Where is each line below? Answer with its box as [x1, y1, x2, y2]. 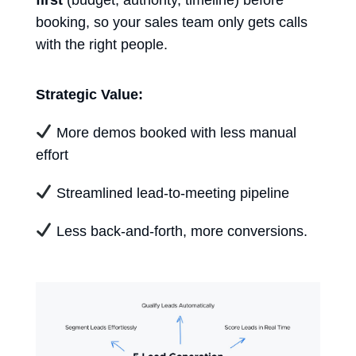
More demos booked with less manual [52, 124, 296, 141]
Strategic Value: [36, 86, 143, 103]
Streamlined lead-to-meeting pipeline [52, 184, 289, 201]
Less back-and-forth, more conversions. [52, 222, 308, 239]
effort [36, 146, 68, 163]
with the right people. [36, 36, 168, 52]
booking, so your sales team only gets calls [36, 14, 308, 30]
